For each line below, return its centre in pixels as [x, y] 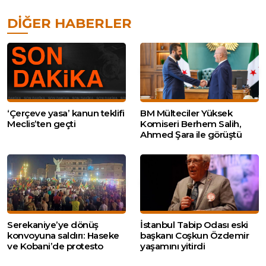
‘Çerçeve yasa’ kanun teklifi [66, 113]
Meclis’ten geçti [41, 123]
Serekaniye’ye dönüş [53, 224]
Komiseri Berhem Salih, [191, 123]
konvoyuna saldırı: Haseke [63, 235]
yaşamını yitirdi [172, 246]
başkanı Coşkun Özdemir [194, 235]
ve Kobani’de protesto [55, 246]
